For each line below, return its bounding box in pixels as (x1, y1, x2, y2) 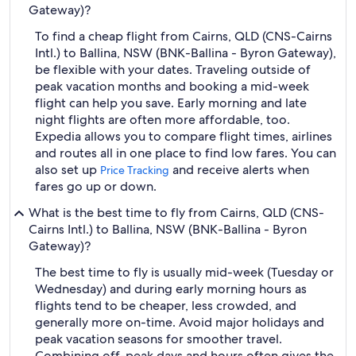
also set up (35, 161, 100, 178)
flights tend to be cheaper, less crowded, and (35, 297, 296, 314)
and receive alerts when (169, 161, 309, 178)
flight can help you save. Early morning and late (35, 95, 307, 111)
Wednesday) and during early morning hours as (35, 281, 307, 297)
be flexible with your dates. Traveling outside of (35, 61, 311, 78)
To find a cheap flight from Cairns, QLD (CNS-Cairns (35, 28, 332, 44)
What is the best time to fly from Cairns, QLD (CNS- (29, 204, 324, 221)
